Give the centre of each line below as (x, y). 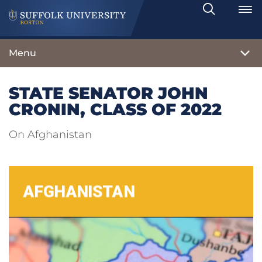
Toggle (228, 14)
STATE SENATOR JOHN (108, 93)
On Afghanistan (50, 135)
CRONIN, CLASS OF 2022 (115, 110)
